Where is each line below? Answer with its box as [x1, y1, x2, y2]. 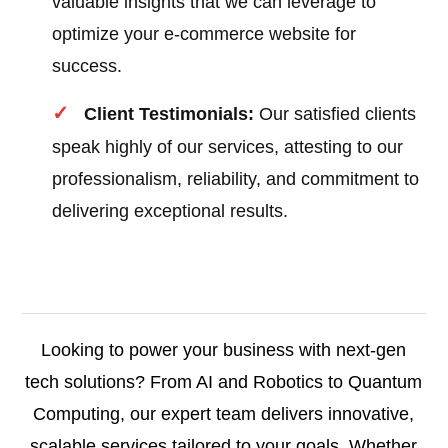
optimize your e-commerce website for [52, 24, 357, 45]
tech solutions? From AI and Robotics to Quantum [25, 372, 423, 393]
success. [52, 56, 123, 77]
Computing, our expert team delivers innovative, [33, 404, 415, 425]
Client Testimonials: [84, 104, 255, 125]
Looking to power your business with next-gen [41, 340, 407, 361]
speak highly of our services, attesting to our [52, 137, 404, 158]
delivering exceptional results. [52, 201, 289, 222]
